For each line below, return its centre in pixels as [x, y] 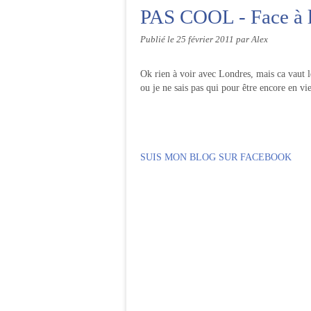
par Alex [252, 40]
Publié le [158, 40]
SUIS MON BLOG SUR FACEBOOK [216, 157]
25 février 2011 [206, 40]
